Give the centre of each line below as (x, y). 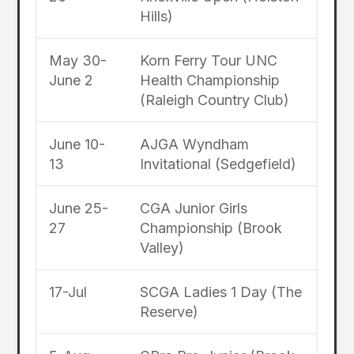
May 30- (77, 60)
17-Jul (68, 292)
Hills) (156, 16)
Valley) (162, 247)
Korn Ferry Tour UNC (208, 60)
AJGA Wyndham (194, 144)
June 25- (78, 208)
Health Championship (209, 80)
